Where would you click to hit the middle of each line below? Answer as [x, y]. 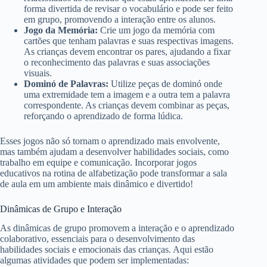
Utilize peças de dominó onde [165, 83]
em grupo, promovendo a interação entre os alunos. [120, 19]
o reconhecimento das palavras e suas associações [117, 62]
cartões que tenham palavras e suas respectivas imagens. [129, 41]
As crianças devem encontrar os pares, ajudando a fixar [127, 51]
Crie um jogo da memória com [156, 30]
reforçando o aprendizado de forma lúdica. [103, 116]
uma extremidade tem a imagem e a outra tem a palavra [127, 94]
